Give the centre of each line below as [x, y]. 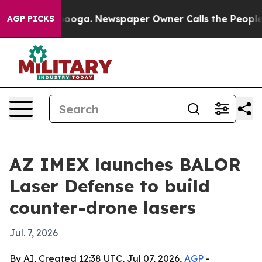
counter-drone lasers [103, 208]
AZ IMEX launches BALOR [125, 164]
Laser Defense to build [110, 186]
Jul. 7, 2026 [34, 233]
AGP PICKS [31, 19]
